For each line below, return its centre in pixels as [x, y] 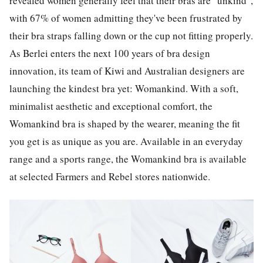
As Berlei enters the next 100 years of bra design [110, 53]
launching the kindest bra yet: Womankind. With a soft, [124, 88]
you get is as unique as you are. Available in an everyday [126, 141]
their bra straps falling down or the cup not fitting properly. [131, 35]
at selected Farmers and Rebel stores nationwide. [112, 176]
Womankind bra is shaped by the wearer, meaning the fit [125, 123]
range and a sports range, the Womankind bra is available [128, 159]
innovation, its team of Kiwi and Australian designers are [127, 70]
